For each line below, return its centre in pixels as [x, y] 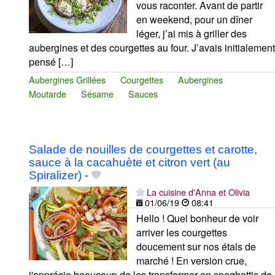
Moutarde [48, 93]
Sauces [143, 93]
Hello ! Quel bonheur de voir [197, 218]
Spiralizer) [55, 175]
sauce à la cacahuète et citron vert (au [130, 162]
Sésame [97, 93]
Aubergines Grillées [67, 79]
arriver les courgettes [182, 232]
